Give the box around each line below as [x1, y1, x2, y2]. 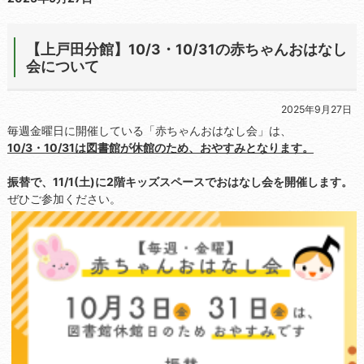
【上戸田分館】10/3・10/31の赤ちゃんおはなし [25, 40, 347, 58]
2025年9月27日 [280, 103, 352, 116]
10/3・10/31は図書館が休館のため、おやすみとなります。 [6, 141, 314, 155]
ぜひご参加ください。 [6, 192, 121, 206]
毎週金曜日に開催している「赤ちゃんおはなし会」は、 [6, 123, 292, 138]
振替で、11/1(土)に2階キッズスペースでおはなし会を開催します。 [6, 175, 353, 189]
